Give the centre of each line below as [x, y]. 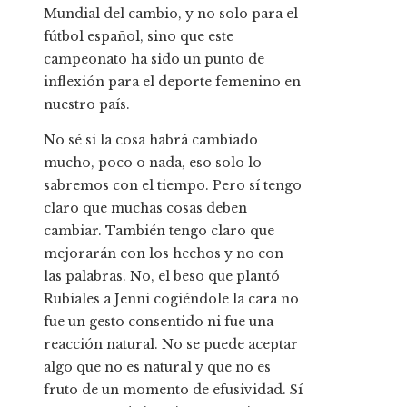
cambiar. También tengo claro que [159, 231]
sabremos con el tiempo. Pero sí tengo [173, 186]
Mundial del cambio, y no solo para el [171, 14]
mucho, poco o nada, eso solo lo [153, 163]
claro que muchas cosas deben [145, 208]
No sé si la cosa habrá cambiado [151, 140]
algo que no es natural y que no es [157, 367]
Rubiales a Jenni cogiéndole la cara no [171, 299]
